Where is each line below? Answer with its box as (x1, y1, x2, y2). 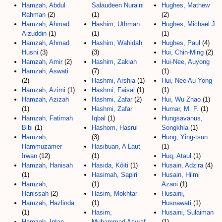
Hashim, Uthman (92, 20, 140, 28)
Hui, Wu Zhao (162, 95, 201, 103)
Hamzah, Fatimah (22, 114, 73, 122)
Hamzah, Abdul (22, 1, 65, 9)
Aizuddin (22, 29, 47, 37)
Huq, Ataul (162, 152, 191, 160)
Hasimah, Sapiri (92, 170, 137, 178)
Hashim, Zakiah (92, 57, 137, 65)
